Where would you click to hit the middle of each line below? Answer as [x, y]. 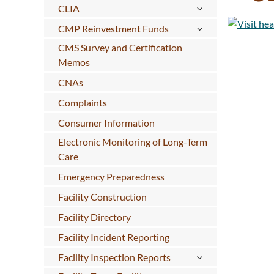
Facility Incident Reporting [113, 237]
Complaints [82, 103]
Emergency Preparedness [111, 177]
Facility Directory [94, 217]
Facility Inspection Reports [114, 257]
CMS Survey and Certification [120, 48]
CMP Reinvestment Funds [113, 29]
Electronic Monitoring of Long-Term [132, 142]
